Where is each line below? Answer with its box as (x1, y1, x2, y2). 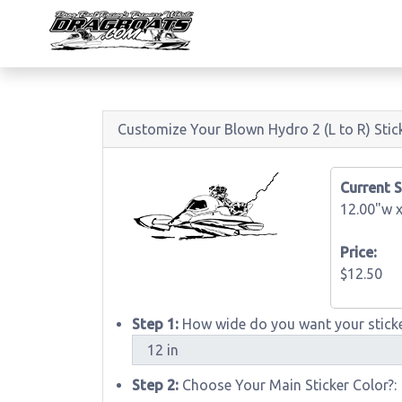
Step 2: (132, 377, 182, 393)
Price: (339, 244, 377, 260)
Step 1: (132, 316, 179, 332)
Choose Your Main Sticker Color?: (182, 377, 397, 393)
